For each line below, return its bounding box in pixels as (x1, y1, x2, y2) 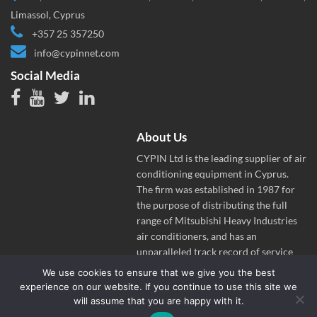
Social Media (11, 67, 80, 83)
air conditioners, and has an (137, 229, 257, 242)
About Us (137, 129, 187, 144)
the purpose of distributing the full (137, 198, 287, 211)
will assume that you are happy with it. (73, 295, 244, 306)
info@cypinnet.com (34, 46, 120, 59)
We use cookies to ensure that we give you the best (42, 267, 275, 278)
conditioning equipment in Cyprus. (137, 167, 289, 180)
